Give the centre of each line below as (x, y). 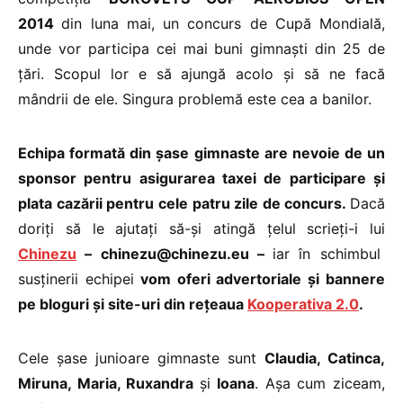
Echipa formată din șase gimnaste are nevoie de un (201, 152)
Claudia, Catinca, (325, 358)
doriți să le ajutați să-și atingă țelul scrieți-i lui (201, 228)
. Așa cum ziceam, (320, 383)
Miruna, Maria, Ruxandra (109, 383)
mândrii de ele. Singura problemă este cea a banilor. (195, 99)
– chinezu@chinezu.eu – (175, 253)
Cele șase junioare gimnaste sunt (141, 358)
